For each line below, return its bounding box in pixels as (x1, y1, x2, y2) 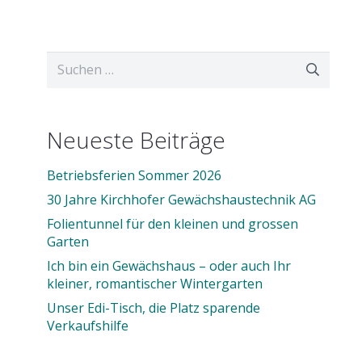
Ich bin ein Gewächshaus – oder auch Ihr (47, 256, 292, 275)
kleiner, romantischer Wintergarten (47, 274, 263, 293)
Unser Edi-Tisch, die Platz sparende (47, 298, 261, 317)
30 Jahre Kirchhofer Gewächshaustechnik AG (47, 190, 317, 208)
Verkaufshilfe (47, 316, 129, 335)
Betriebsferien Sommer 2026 (47, 166, 222, 184)
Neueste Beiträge (47, 124, 226, 155)
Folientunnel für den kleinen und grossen (47, 214, 299, 233)
